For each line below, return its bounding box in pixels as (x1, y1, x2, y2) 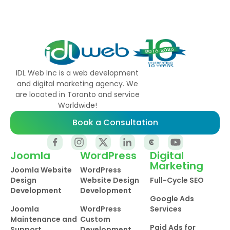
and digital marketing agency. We (16, 79, 138, 89)
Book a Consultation (72, 117, 158, 129)
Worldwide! (57, 100, 97, 111)
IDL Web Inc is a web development (16, 68, 139, 79)
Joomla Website (10, 165, 72, 176)
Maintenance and (10, 214, 77, 225)
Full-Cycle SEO (150, 175, 204, 186)
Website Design (80, 175, 139, 186)
